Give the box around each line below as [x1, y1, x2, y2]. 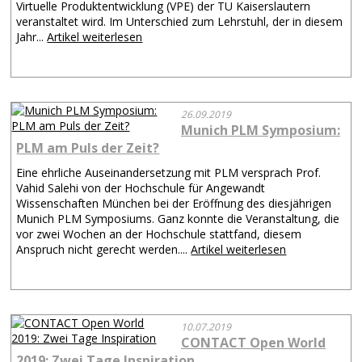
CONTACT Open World [180, 334, 326, 351]
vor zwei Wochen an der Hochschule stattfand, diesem [16, 226, 302, 242]
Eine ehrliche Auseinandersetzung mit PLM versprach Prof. [16, 165, 322, 180]
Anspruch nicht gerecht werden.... [16, 242, 192, 257]
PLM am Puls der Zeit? [16, 139, 160, 157]
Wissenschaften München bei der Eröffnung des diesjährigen [16, 196, 332, 211]
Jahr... [16, 29, 48, 44]
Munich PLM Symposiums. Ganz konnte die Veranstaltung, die [16, 211, 340, 226]
